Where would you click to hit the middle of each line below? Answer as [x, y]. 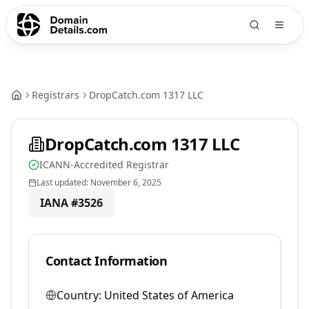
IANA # [59, 203]
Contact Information [107, 261]
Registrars [56, 95]
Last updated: [63, 182]
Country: [79, 295]
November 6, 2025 [126, 182]
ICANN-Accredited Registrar [104, 165]
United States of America [169, 295]
